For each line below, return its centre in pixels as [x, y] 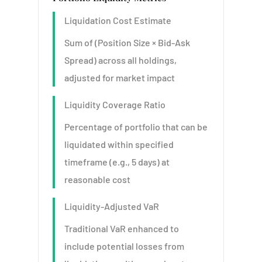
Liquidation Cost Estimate [118, 20]
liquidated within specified [119, 144]
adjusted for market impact [119, 77]
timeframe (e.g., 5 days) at [117, 162]
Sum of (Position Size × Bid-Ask [127, 42]
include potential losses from [124, 246]
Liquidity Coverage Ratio [115, 104]
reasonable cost [97, 179]
